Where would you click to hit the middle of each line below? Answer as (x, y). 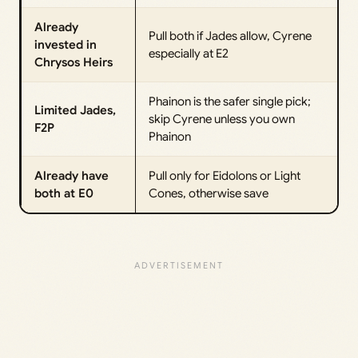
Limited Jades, (75, 110)
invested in (66, 44)
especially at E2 (189, 53)
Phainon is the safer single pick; (230, 101)
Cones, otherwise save (209, 193)
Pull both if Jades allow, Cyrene (230, 36)
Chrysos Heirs (74, 62)
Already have (72, 175)
